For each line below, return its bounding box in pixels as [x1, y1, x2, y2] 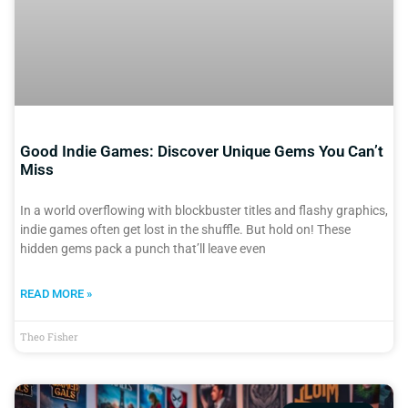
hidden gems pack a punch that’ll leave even [20, 240, 266, 256]
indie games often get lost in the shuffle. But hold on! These [20, 221, 351, 237]
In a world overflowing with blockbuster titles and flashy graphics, [20, 202, 388, 218]
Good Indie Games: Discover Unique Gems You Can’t [20, 141, 383, 160]
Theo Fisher [20, 329, 78, 343]
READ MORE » [20, 286, 92, 301]
